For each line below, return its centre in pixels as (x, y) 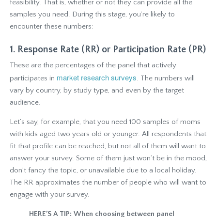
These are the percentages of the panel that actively (93, 65)
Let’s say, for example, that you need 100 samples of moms (105, 122)
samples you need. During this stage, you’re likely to (92, 14)
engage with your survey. (50, 194)
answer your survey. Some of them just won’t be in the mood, (108, 158)
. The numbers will (166, 78)
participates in (33, 78)
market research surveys (97, 77)
